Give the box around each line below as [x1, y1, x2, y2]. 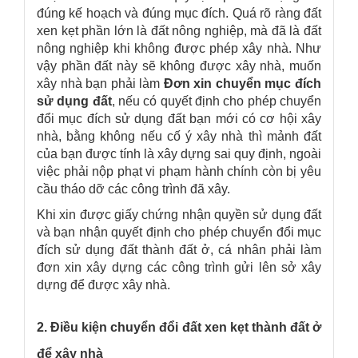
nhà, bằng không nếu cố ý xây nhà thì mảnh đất [37, 129, 321, 143]
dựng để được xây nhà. [37, 277, 170, 292]
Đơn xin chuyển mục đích [163, 76, 322, 90]
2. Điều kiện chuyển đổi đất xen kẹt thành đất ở [37, 320, 321, 334]
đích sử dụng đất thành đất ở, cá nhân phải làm [37, 242, 321, 257]
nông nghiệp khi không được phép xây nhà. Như [37, 41, 321, 55]
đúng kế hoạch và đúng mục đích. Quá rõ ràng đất [37, 6, 321, 20]
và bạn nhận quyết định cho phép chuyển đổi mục [37, 225, 321, 239]
